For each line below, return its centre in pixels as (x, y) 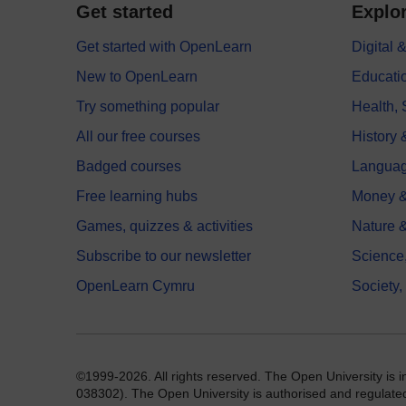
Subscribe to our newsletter (164, 256)
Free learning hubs (137, 197)
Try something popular (148, 107)
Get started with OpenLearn (164, 47)
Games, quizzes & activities (164, 227)
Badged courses (129, 167)
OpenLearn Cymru (135, 286)
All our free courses (138, 137)
